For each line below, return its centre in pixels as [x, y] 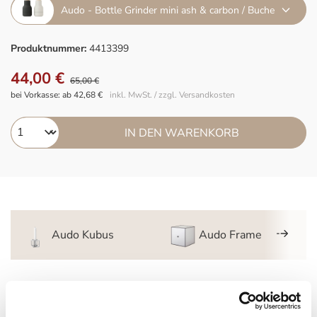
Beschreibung [54, 299]
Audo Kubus [82, 235]
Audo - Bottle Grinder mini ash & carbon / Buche [168, 10]
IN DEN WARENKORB [182, 133]
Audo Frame [230, 235]
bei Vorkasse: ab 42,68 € [57, 95]
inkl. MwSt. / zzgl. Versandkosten [172, 95]
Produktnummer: [50, 48]
